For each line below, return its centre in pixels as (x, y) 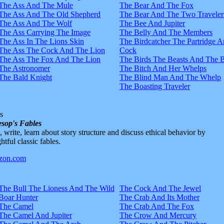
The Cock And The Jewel (160, 188)
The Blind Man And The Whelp (170, 77)
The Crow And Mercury (158, 215)
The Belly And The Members (166, 32)
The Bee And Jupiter (152, 23)
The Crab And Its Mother (159, 197)
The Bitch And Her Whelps (163, 68)
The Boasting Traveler (155, 86)
